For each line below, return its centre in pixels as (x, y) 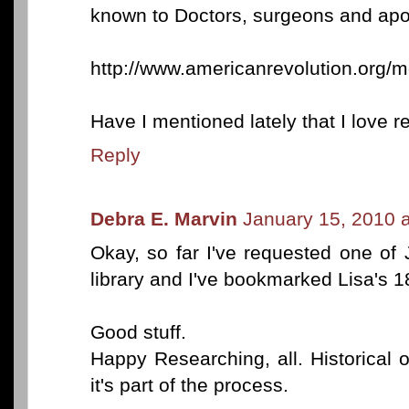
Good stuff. (138, 331)
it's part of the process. (189, 384)
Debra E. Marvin (164, 218)
